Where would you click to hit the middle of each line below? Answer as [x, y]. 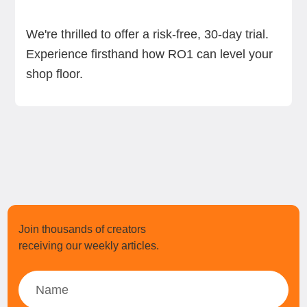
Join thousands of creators [83, 229]
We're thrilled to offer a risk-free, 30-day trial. [147, 34]
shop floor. [54, 74]
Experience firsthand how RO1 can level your [149, 54]
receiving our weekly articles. [89, 246]
